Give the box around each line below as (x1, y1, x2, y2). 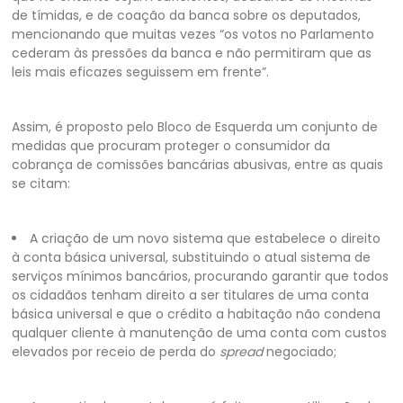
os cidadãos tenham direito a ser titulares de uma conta (12, 285, 370, 304)
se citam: (12, 174, 71, 193)
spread (219, 342, 264, 361)
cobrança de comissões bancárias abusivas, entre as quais (12, 155, 384, 174)
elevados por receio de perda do (12, 342, 220, 361)
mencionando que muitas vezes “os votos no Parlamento (12, 24, 375, 43)
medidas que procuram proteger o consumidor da (12, 136, 331, 155)
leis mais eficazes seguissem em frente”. (12, 62, 270, 81)
